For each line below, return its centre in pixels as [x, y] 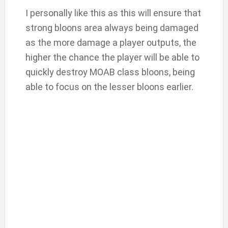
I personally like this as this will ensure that [113, 13]
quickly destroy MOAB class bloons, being [110, 72]
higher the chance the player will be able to [112, 58]
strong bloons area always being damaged [112, 28]
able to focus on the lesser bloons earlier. [109, 87]
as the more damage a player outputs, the [111, 43]
